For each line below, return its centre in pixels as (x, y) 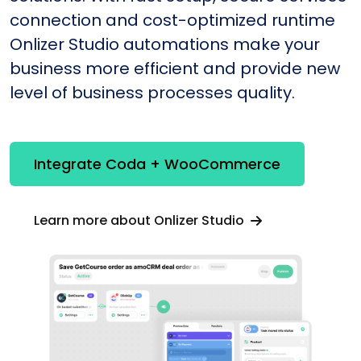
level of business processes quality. (152, 92)
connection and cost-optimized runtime (172, 20)
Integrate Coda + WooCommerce (157, 164)
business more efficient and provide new (175, 68)
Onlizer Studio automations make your (165, 44)
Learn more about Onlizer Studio (141, 220)
